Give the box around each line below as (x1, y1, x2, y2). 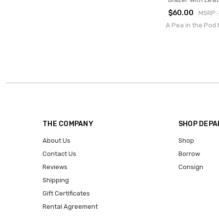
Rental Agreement (43, 203, 98, 211)
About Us (43, 137, 70, 145)
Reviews (43, 163, 67, 171)
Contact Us (43, 150, 76, 158)
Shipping (43, 176, 69, 184)
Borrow (178, 150, 200, 158)
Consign (178, 163, 203, 171)
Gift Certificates (43, 190, 90, 197)
